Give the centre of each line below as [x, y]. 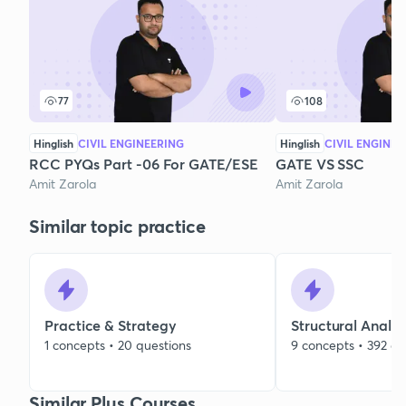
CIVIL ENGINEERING [131, 144]
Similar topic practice [117, 227]
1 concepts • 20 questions [118, 345]
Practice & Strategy [111, 325]
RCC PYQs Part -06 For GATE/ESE [144, 164]
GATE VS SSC [320, 164]
